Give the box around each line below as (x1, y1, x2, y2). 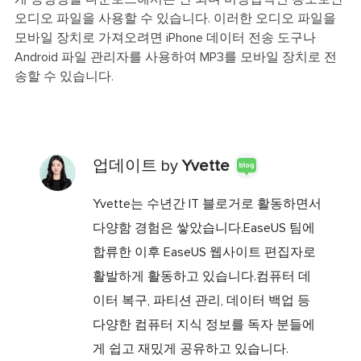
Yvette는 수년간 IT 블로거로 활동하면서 (92, 197, 322, 211)
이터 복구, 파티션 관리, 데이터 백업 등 (92, 294, 310, 308)
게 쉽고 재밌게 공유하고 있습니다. (92, 342, 288, 356)
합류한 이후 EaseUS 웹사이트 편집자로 (92, 246, 316, 259)
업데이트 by (92, 158, 182, 175)
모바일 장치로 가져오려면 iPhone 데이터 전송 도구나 (14, 31, 316, 45)
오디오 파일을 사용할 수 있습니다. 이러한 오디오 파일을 (14, 12, 336, 26)
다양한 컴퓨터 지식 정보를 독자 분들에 (92, 318, 315, 332)
